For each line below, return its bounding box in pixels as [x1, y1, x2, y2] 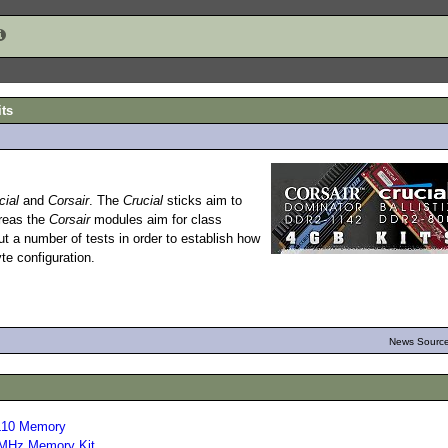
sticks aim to [163, 192, 243, 208]
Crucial [123, 192, 164, 208]
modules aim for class [90, 211, 223, 227]
